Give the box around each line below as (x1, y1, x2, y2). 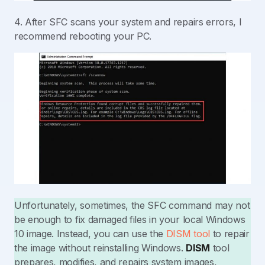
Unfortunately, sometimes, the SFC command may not (14, 199, 250, 212)
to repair (212, 228, 250, 240)
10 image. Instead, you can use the (14, 228, 166, 240)
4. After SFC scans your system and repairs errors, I (14, 15, 242, 28)
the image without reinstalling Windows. (14, 242, 186, 254)
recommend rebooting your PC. (14, 30, 152, 42)
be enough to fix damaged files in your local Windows (14, 214, 245, 226)
